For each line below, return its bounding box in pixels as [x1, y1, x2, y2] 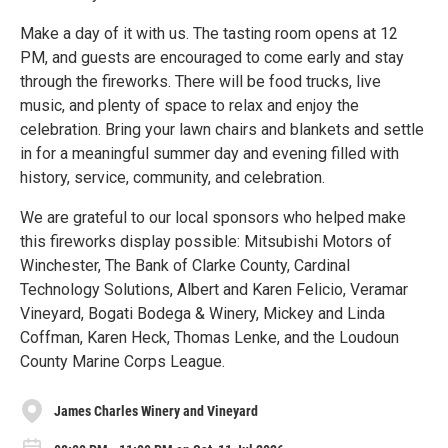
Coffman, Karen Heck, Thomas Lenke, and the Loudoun [20, 328, 399, 347]
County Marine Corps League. [20, 352, 225, 371]
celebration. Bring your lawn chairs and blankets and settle [20, 120, 424, 139]
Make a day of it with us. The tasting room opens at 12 [20, 24, 398, 43]
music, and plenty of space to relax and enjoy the [20, 96, 359, 115]
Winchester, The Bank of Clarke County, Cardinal [20, 256, 350, 275]
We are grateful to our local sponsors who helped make [20, 208, 406, 227]
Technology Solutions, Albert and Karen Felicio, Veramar [20, 280, 408, 299]
